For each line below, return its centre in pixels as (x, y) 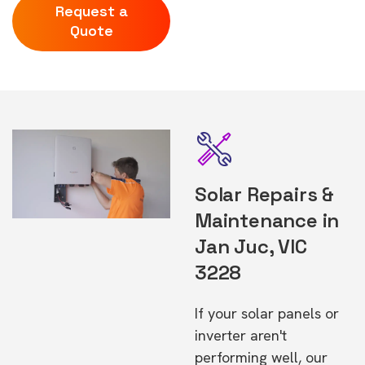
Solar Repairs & (264, 194)
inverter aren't (241, 335)
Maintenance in (267, 220)
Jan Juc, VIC (251, 246)
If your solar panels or (267, 313)
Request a (91, 11)
